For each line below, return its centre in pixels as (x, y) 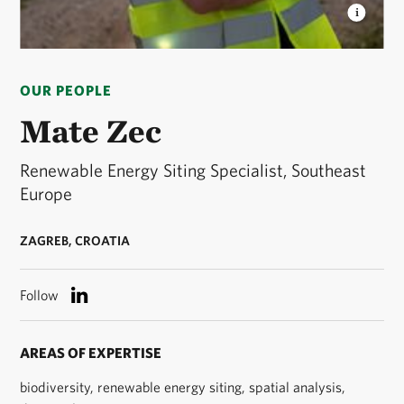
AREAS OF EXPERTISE (91, 353)
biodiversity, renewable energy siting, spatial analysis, (183, 387)
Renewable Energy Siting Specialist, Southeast (193, 170)
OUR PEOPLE (66, 90)
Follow (41, 294)
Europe (46, 194)
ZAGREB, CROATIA (75, 241)
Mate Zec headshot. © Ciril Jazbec (220, 58)
